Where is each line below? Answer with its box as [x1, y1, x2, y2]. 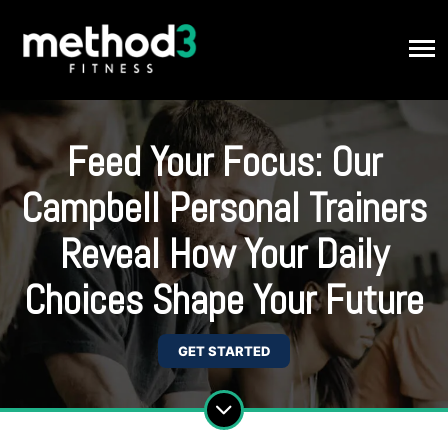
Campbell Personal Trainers [21, 183, 427, 234]
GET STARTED [178, 343, 270, 359]
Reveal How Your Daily [59, 229, 389, 280]
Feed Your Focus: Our [66, 137, 382, 188]
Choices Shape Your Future [24, 275, 424, 326]
